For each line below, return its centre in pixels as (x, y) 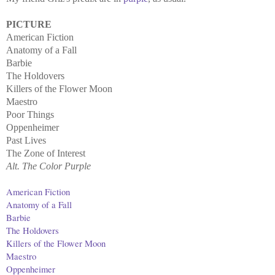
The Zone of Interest (46, 153)
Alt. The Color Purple (48, 166)
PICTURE (29, 24)
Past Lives (26, 140)
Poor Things (30, 114)
